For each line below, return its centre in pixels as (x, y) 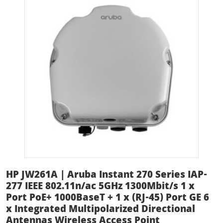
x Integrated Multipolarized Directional (101, 210)
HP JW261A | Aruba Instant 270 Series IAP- (107, 175)
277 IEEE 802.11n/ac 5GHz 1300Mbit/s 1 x (100, 187)
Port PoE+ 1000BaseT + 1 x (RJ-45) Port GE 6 (108, 198)
